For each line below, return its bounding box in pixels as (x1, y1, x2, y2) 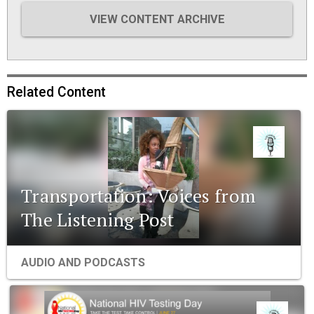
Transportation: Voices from (21, 184, 257, 208)
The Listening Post (21, 207, 175, 232)
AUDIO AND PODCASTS (21, 256, 145, 270)
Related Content (7, 83, 106, 100)
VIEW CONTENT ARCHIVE (89, 12, 225, 26)
